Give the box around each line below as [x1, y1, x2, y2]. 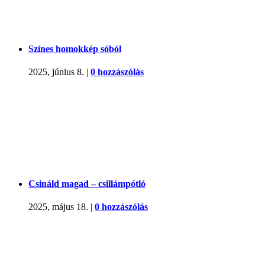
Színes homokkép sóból [28, 43, 121, 54]
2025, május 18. [28, 202, 88, 212]
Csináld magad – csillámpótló [28, 179, 146, 189]
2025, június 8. [28, 66, 84, 77]
